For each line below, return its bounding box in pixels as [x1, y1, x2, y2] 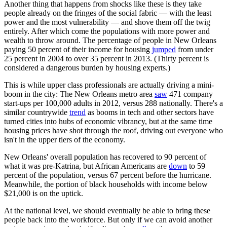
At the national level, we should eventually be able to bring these [4, 206, 210, 215]
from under [176, 45, 213, 54]
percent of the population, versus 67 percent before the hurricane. [4, 171, 211, 180]
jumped [152, 45, 176, 54]
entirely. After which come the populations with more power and [4, 27, 210, 36]
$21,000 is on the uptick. [4, 189, 83, 198]
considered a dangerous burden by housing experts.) [4, 63, 170, 72]
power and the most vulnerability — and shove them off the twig [4, 18, 210, 27]
